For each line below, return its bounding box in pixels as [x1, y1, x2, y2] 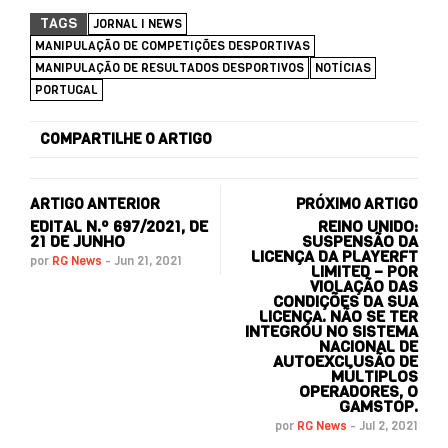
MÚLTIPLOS [331, 365, 418, 387]
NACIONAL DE [319, 335, 418, 357]
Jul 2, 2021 [359, 417, 418, 434]
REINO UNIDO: [318, 215, 418, 237]
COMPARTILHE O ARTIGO [40, 128, 212, 149]
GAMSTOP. [339, 395, 418, 417]
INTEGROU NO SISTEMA [245, 320, 418, 342]
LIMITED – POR [311, 260, 418, 282]
